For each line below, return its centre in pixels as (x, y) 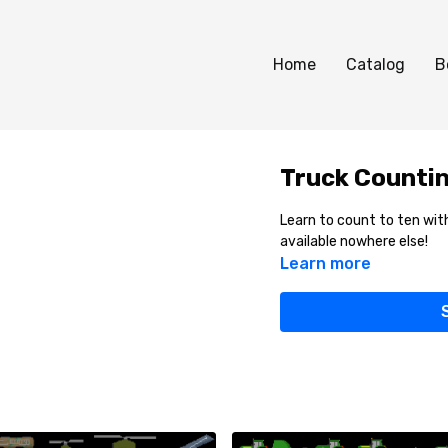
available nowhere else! (353, 241)
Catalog (375, 64)
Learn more (325, 263)
